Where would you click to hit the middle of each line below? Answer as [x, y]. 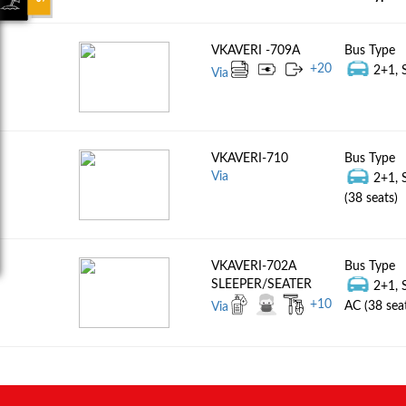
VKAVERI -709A [256, 51]
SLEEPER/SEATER [262, 285]
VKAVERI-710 [250, 159]
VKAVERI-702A [254, 266]
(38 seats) [371, 198]
